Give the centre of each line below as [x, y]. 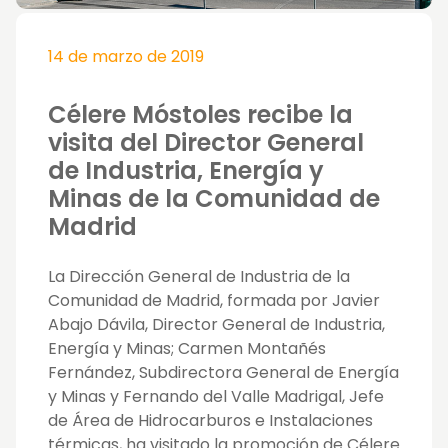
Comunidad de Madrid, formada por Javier [214, 301]
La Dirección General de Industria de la [199, 277]
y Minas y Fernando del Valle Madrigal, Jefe [216, 397]
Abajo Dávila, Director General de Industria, [216, 325]
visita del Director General [206, 143]
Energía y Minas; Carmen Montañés [187, 349]
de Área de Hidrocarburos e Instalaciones [210, 421]
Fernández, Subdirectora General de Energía [223, 373]
